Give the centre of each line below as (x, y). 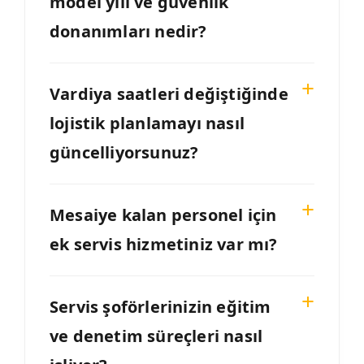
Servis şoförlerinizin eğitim (160, 307)
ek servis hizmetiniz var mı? (164, 245)
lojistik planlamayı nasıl (147, 123)
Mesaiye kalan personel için (163, 215)
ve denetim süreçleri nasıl (156, 336)
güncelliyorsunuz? (124, 153)
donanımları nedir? (128, 32)
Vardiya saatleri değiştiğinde (169, 94)
